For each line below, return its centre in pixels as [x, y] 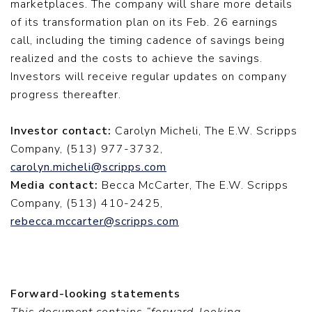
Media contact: [56, 185]
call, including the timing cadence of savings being [148, 40]
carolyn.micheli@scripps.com [88, 167]
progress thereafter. [66, 95]
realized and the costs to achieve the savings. [136, 58]
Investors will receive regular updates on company [149, 77]
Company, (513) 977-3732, [87, 149]
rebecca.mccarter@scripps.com [95, 221]
